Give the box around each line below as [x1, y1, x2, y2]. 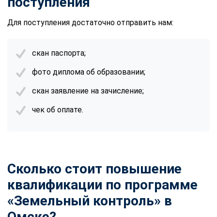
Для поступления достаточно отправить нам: [7, 17, 173, 27]
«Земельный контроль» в [7, 192, 172, 209]
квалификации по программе [7, 176, 198, 193]
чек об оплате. [32, 105, 83, 114]
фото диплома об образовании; [32, 67, 145, 77]
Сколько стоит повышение [7, 160, 182, 177]
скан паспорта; [32, 48, 86, 58]
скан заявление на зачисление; [32, 86, 144, 95]
